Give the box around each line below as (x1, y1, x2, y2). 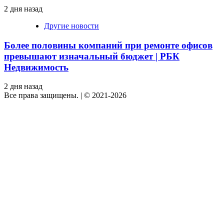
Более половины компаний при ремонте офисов (4, 39, 212, 50)
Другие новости (44, 21, 99, 30)
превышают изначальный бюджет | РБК (4, 50, 179, 61)
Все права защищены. (4, 91, 80, 100)
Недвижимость (4, 61, 68, 72)
